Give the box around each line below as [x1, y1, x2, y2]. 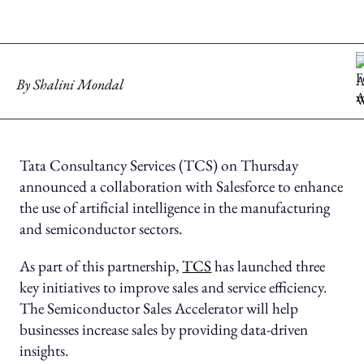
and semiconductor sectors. [19, 219, 183, 240]
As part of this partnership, [19, 256, 183, 277]
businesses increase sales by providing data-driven [19, 319, 309, 340]
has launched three [211, 256, 326, 277]
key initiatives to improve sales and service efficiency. [19, 277, 327, 298]
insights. [19, 340, 72, 362]
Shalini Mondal [30, 75, 123, 94]
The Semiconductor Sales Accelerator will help [19, 298, 299, 319]
